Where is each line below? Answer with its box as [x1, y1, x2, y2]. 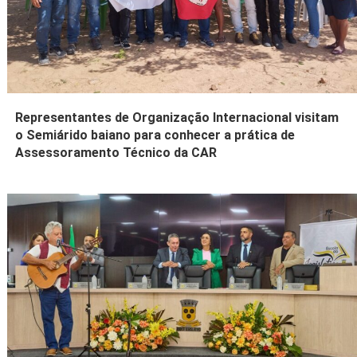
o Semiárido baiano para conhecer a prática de [15, 127, 296, 143]
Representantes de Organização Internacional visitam [15, 109, 339, 125]
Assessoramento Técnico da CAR [15, 144, 218, 160]
